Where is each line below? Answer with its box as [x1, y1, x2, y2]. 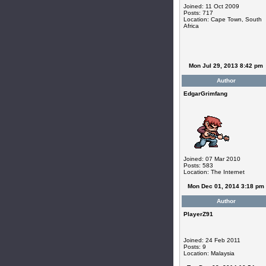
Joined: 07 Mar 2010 [183, 156, 240, 162]
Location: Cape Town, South [183, 16, 262, 23]
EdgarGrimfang [183, 90, 227, 97]
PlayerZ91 [183, 211, 213, 217]
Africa [183, 23, 199, 29]
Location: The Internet [183, 169, 245, 175]
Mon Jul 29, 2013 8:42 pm [189, 62, 263, 69]
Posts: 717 [183, 9, 213, 16]
